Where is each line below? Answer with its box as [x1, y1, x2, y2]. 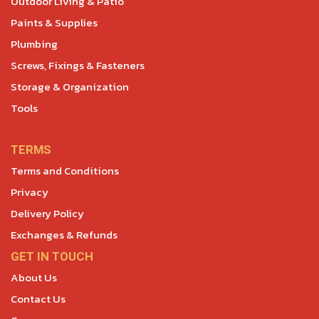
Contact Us [11, 291, 66, 307]
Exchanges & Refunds [11, 226, 117, 243]
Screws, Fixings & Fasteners [11, 57, 145, 73]
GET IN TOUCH [11, 249, 93, 263]
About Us [11, 269, 57, 286]
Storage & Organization [11, 78, 129, 95]
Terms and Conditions [11, 162, 119, 179]
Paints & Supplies [11, 14, 98, 31]
